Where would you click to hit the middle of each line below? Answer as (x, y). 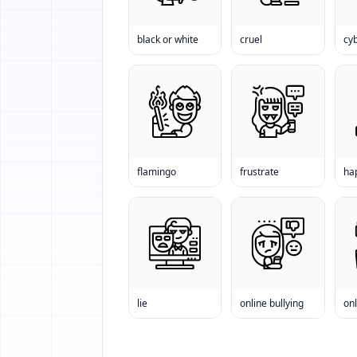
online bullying (272, 303)
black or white (168, 40)
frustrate (260, 171)
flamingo (157, 171)
